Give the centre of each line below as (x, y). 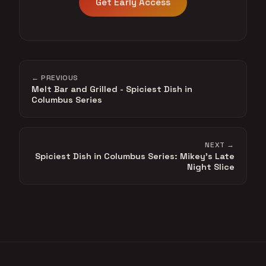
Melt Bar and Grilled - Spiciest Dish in (112, 89)
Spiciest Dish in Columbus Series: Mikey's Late (135, 156)
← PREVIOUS (55, 77)
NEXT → (220, 145)
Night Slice (211, 167)
